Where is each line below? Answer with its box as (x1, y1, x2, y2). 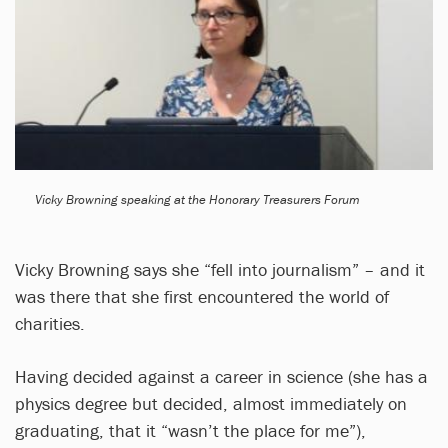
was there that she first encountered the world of (15, 284, 389, 308)
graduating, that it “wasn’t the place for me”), (15, 418, 366, 442)
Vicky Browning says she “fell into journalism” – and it (15, 257, 425, 281)
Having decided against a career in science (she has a (15, 364, 428, 388)
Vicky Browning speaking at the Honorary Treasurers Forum (35, 190, 360, 208)
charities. (15, 311, 85, 335)
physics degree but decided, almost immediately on (15, 391, 407, 415)
